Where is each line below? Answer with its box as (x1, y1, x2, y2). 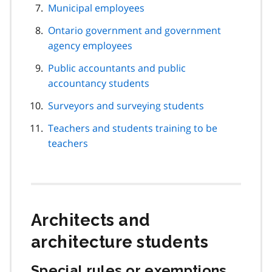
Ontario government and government (48, 23, 221, 37)
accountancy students (48, 76, 149, 90)
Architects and (31, 210, 151, 229)
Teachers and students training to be (48, 121, 217, 135)
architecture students (31, 232, 209, 251)
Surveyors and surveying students (48, 98, 204, 112)
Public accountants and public (48, 61, 186, 75)
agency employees (48, 38, 132, 52)
